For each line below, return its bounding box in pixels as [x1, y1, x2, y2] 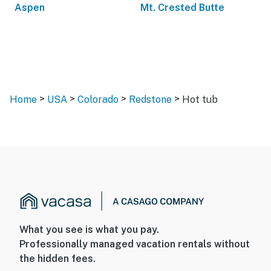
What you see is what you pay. [19, 224, 159, 236]
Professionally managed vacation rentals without [19, 238, 250, 250]
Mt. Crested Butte [140, 2, 224, 13]
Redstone [129, 94, 172, 105]
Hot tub [182, 94, 218, 105]
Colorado [77, 94, 119, 105]
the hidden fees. [19, 253, 96, 265]
